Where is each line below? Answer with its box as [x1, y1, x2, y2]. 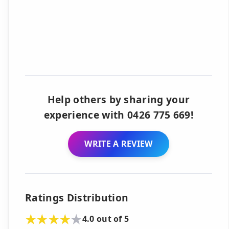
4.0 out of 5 [82, 213, 129, 225]
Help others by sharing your [47, 93, 190, 106]
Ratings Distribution [25, 190, 129, 204]
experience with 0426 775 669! [43, 108, 194, 122]
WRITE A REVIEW [84, 138, 153, 149]
